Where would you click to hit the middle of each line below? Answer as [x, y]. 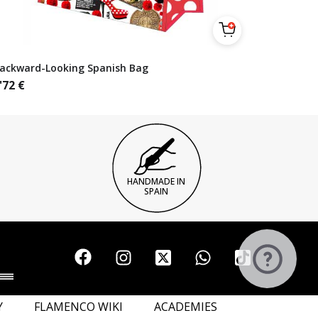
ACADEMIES [185, 307]
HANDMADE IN [156, 181]
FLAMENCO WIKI [78, 307]
